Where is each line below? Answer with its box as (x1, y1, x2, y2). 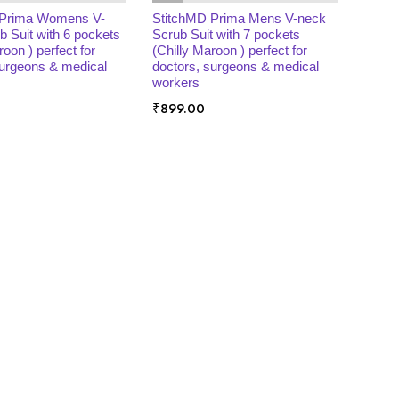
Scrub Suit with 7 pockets (151, 27, 300, 42)
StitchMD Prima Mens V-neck (151, 11, 326, 26)
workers (151, 75, 199, 90)
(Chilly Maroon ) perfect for (151, 43, 307, 58)
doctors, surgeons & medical (151, 59, 319, 74)
